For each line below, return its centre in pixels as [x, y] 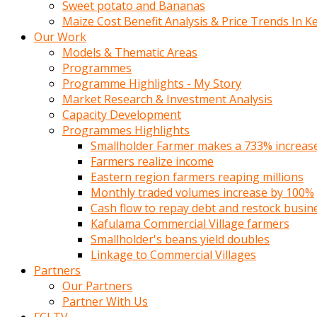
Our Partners [97, 286]
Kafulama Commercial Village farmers [190, 224]
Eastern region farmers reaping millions [197, 177]
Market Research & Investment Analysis [167, 99]
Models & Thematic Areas [130, 52]
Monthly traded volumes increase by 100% [202, 192]
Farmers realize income [152, 161]
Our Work [60, 37]
